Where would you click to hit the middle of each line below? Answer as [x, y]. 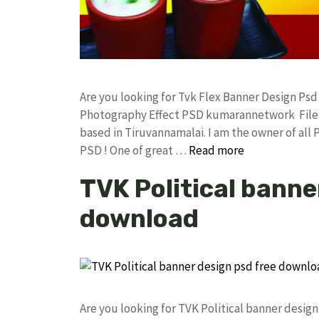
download [139, 218]
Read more [216, 150]
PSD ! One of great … [134, 150]
